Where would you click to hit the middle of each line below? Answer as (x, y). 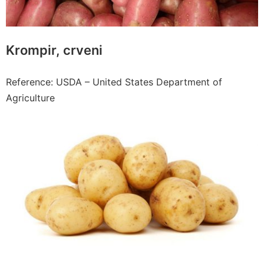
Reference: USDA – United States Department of (114, 82)
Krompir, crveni (54, 50)
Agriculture (32, 98)
